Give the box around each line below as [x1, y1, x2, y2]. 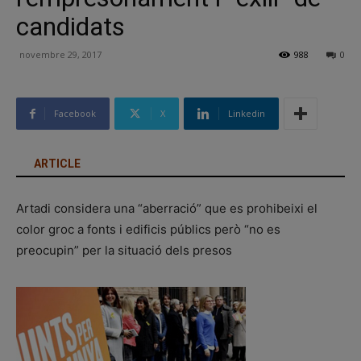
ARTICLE [34, 157, 81, 170]
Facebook [54, 107, 96, 119]
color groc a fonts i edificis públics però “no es [16, 222, 280, 237]
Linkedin [228, 107, 265, 119]
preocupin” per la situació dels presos [16, 243, 232, 258]
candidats [16, 11, 125, 42]
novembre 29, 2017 [19, 48, 102, 60]
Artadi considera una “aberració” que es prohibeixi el [16, 201, 317, 216]
